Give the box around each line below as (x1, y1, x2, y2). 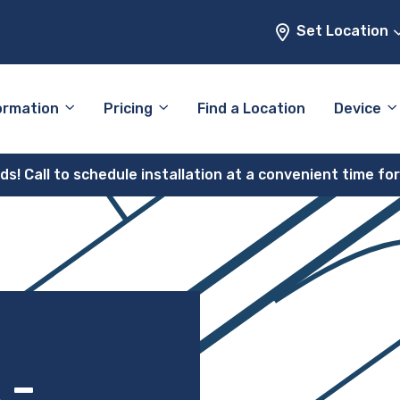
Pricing (104, 100, 153, 117)
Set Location (296, 22, 392, 40)
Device (334, 100, 381, 117)
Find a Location (197, 100, 305, 117)
